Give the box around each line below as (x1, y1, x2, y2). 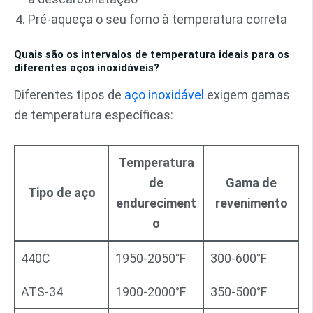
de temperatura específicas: (14, 108, 173, 123)
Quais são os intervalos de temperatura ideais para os (14, 48, 289, 61)
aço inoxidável (124, 87, 204, 103)
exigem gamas (204, 87, 290, 103)
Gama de (226, 175, 277, 190)
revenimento (214, 195, 288, 210)
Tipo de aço (27, 184, 96, 200)
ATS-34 (21, 284, 63, 299)
